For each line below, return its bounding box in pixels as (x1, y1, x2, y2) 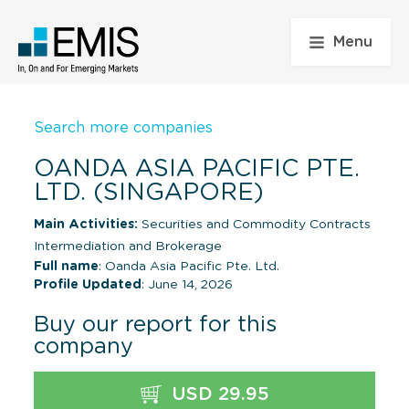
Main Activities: (34, 217, 138, 231)
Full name (34, 259, 99, 273)
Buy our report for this (34, 313, 277, 336)
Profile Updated (34, 278, 142, 291)
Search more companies (34, 120, 213, 135)
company (34, 335, 133, 358)
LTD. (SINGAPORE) (34, 180, 264, 204)
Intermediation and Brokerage (34, 239, 222, 253)
